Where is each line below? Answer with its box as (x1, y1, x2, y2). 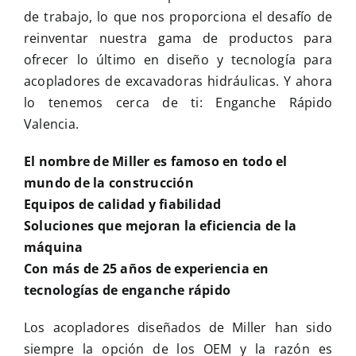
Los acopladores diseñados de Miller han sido (23, 319, 333, 337)
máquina (23, 238, 83, 257)
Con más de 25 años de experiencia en (23, 260, 269, 278)
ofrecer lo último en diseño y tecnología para (23, 51, 333, 69)
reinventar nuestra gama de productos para (23, 29, 333, 48)
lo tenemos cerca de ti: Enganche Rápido (23, 94, 333, 112)
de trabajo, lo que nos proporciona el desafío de (23, 8, 333, 26)
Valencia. (23, 115, 79, 133)
